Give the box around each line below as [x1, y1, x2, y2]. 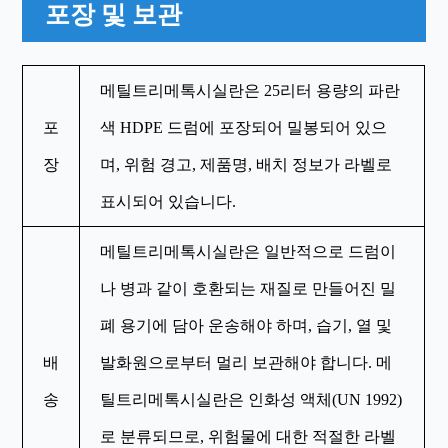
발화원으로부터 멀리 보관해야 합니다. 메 [100, 353, 393, 371]
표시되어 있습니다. [100, 192, 237, 210]
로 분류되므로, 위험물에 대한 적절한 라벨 [100, 427, 397, 445]
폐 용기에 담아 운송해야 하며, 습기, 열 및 [100, 316, 393, 334]
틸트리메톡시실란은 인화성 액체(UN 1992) [100, 390, 403, 408]
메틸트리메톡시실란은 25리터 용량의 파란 [100, 81, 401, 99]
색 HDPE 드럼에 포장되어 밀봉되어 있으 [100, 118, 388, 136]
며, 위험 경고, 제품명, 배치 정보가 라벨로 [100, 155, 393, 173]
